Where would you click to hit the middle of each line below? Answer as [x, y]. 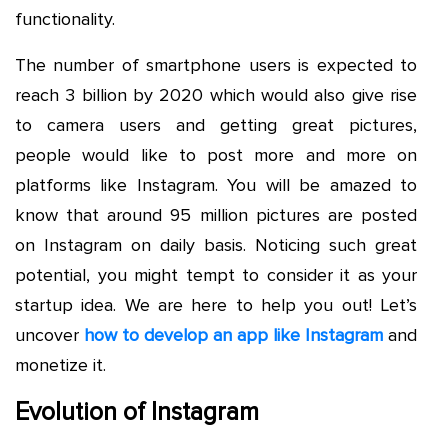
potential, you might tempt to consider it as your [216, 274]
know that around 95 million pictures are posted [216, 214]
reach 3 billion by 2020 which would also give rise [216, 94]
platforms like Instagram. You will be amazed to [216, 184]
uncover [49, 334]
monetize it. [60, 364]
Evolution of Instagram [137, 411]
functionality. [65, 18]
